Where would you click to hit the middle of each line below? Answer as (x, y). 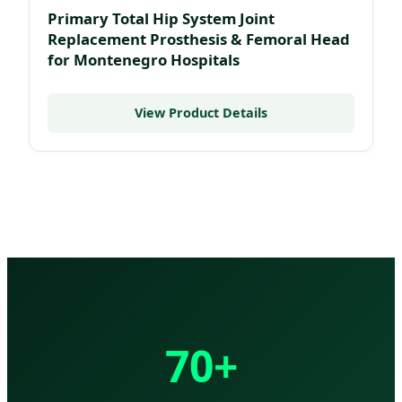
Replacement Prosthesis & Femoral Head (199, 39)
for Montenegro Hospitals (144, 60)
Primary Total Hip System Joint (161, 19)
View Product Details (201, 113)
